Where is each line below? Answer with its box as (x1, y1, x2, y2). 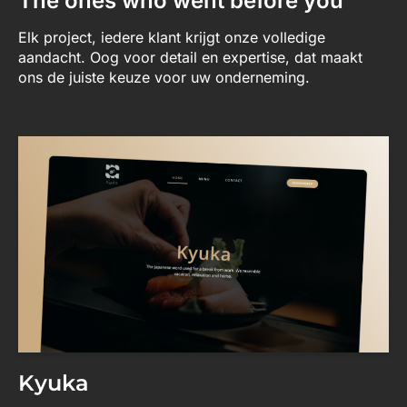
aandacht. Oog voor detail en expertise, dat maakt (18, 47, 362, 66)
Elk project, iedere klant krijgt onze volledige (18, 27, 325, 46)
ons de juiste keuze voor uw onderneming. (18, 67, 310, 86)
